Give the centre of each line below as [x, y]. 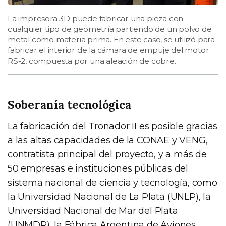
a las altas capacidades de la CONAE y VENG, [108, 140]
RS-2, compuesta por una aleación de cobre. [92, 61]
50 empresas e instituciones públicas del [98, 168]
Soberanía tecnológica [70, 104]
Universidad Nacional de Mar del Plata [93, 211]
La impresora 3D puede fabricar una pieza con [96, 18]
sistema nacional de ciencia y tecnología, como [112, 182]
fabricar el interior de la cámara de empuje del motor [108, 50]
